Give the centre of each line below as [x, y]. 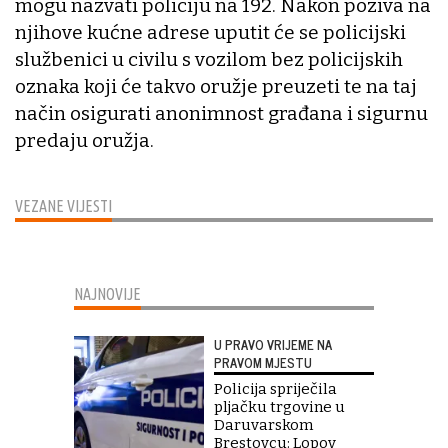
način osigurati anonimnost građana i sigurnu [221, 114]
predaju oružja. [84, 141]
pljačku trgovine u [279, 407]
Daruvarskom [263, 425]
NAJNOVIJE [107, 294]
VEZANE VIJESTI [63, 206]
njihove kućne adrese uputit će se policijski [210, 33]
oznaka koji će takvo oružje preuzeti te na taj [216, 87]
